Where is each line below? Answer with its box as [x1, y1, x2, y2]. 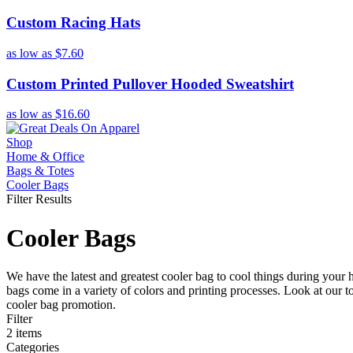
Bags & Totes [6, 164, 74, 178]
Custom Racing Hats [6, 14, 140, 32]
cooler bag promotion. [6, 298, 116, 312]
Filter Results [6, 192, 72, 206]
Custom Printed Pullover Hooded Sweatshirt [6, 75, 294, 92]
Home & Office [6, 150, 84, 164]
